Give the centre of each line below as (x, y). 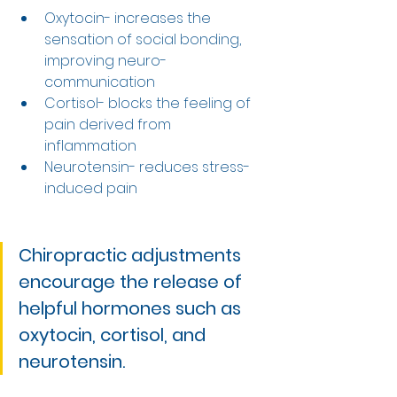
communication (101, 82)
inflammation (92, 146)
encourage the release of (132, 282)
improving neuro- (105, 61)
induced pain (93, 189)
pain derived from (109, 125)
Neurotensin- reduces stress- (147, 167)
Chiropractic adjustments (132, 256)
